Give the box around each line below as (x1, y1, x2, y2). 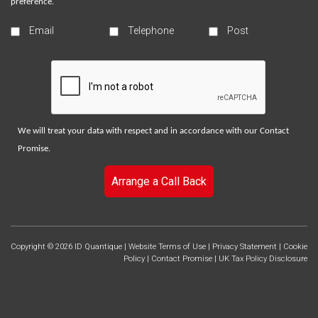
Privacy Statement (212, 241, 277, 251)
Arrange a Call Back (111, 174, 207, 188)
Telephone (128, 25, 175, 36)
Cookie (283, 241, 307, 251)
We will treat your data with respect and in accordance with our (18, 126, 260, 136)
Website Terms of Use (128, 241, 206, 251)
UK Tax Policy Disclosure (219, 253, 307, 263)
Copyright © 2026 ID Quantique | (11, 241, 128, 251)
